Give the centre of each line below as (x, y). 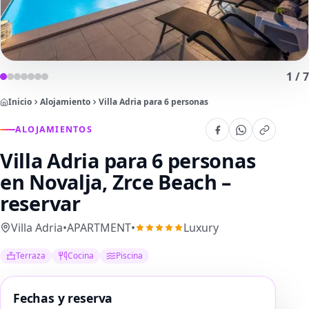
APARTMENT (99, 228)
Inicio (20, 102)
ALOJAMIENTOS (54, 129)
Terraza (31, 256)
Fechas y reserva (63, 298)
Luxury (201, 228)
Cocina (81, 256)
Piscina (130, 256)
